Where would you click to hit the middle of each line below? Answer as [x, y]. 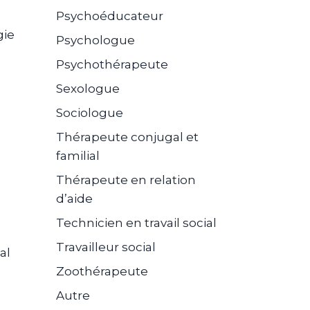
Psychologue [95, 40]
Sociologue [90, 113]
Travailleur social [106, 247]
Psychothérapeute [112, 65]
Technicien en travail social [136, 223]
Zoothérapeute [102, 272]
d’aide [74, 199]
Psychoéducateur [110, 16]
